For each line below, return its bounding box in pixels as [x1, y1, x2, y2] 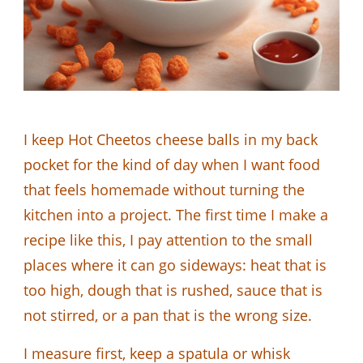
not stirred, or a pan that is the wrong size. [23, 305, 312, 325]
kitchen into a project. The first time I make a [23, 204, 328, 224]
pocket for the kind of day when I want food [23, 154, 320, 174]
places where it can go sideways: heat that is [23, 254, 327, 275]
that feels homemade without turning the [23, 179, 305, 199]
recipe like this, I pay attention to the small [23, 229, 313, 250]
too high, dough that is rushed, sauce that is [23, 280, 322, 300]
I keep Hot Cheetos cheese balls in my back [23, 129, 318, 149]
